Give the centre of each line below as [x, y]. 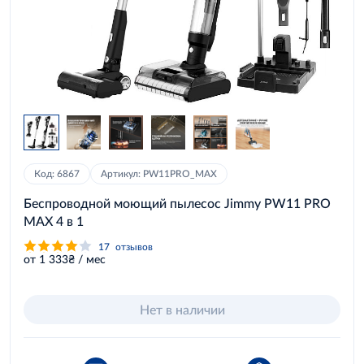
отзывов [134, 246]
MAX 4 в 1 [54, 221]
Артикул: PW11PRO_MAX [159, 173]
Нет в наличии [182, 309]
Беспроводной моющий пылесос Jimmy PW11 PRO [177, 203]
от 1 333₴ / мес [65, 259]
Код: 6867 [57, 173]
